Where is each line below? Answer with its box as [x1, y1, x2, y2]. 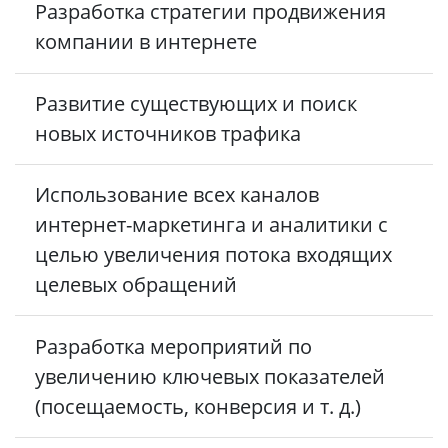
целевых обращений [35, 271, 237, 299]
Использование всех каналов [35, 181, 319, 209]
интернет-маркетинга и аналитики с [35, 211, 388, 239]
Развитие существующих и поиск [35, 89, 357, 117]
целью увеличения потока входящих [35, 241, 392, 269]
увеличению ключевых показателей [35, 362, 385, 390]
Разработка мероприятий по [35, 332, 312, 360]
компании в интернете [35, 28, 257, 56]
